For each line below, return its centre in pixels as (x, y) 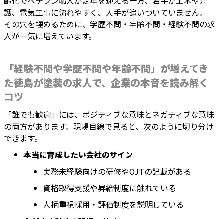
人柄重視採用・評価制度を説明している (113, 205)
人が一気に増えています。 (50, 36)
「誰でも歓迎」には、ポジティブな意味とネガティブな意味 (109, 115)
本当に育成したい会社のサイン (78, 155)
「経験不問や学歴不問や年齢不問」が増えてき (106, 68)
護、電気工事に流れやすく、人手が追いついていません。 (106, 12)
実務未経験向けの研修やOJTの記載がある (117, 171)
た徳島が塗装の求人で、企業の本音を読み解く (106, 83)
